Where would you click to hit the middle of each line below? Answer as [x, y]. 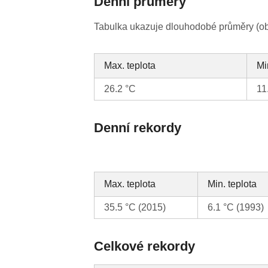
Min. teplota [232, 184]
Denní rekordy [138, 128]
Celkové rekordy [145, 246]
